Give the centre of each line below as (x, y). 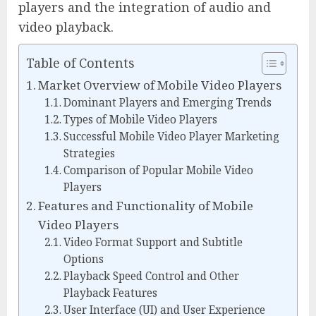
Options (83, 260)
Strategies (89, 154)
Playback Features (110, 293)
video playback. (66, 27)
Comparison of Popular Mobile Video (158, 171)
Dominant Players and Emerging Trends (167, 103)
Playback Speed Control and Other (151, 276)
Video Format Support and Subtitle (153, 243)
